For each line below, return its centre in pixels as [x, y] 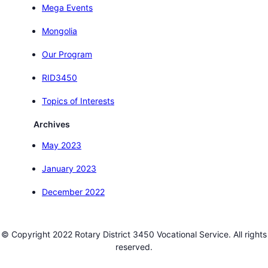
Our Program [67, 54]
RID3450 [60, 77]
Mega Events [67, 7]
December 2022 [73, 191]
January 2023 [69, 168]
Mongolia [60, 31]
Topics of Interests [78, 100]
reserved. [134, 246]
